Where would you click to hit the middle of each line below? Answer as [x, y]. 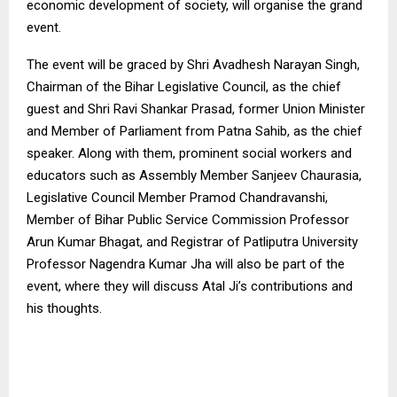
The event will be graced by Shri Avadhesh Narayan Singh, [193, 64]
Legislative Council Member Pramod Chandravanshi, [177, 197]
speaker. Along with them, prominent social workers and [189, 153]
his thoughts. [64, 308]
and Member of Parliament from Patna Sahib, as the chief [195, 131]
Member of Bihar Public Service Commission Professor [188, 219]
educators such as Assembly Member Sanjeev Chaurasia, [194, 175]
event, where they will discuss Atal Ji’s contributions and [190, 286]
